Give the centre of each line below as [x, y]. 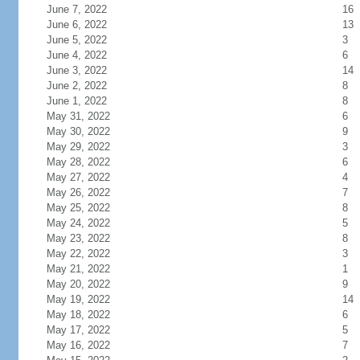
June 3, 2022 [76, 70]
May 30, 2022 [78, 131]
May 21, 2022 [78, 269]
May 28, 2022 [78, 162]
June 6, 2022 [76, 25]
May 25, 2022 [78, 208]
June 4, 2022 [76, 55]
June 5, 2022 [76, 40]
